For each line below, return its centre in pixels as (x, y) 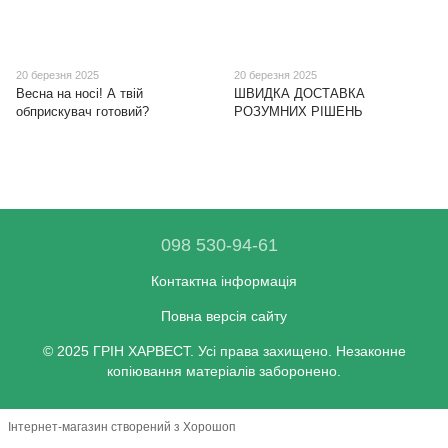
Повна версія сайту (224, 315)
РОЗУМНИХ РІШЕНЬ (298, 112)
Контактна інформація (224, 280)
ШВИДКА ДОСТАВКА (299, 94)
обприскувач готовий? (82, 112)
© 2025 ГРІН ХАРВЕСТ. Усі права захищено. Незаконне (224, 350)
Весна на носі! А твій (79, 94)
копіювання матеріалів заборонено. (224, 370)
